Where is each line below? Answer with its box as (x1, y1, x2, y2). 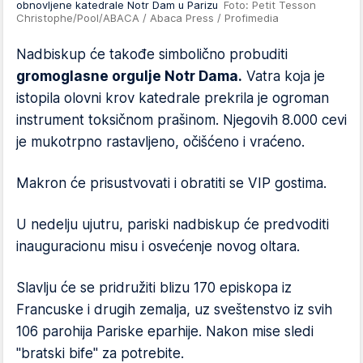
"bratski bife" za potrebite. (16, 345, 184, 361)
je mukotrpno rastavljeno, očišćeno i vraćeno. (16, 134, 305, 150)
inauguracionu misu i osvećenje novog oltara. (16, 238, 300, 254)
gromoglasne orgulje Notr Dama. (16, 68, 242, 84)
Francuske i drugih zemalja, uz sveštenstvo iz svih (16, 301, 332, 318)
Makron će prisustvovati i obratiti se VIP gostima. (16, 175, 327, 191)
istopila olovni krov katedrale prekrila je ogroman (16, 90, 329, 106)
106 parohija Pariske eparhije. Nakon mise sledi (16, 323, 314, 340)
